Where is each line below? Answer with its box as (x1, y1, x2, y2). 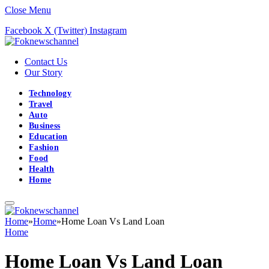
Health (29, 165, 55, 174)
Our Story (25, 67, 62, 77)
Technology (29, 89, 71, 98)
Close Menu (5, 5, 51, 15)
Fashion (29, 143, 59, 152)
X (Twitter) (44, 25, 87, 35)
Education (29, 132, 68, 141)
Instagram (89, 25, 127, 35)
